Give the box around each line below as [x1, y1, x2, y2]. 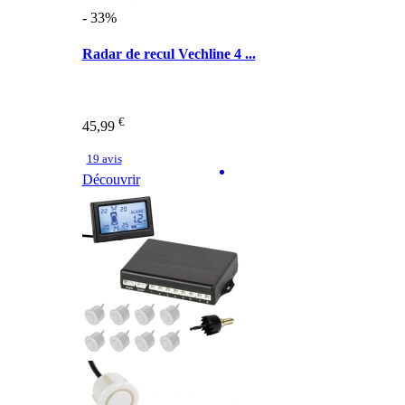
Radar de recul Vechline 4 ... [81, 45, 256, 61]
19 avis [86, 152, 122, 166]
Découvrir [81, 172, 140, 188]
